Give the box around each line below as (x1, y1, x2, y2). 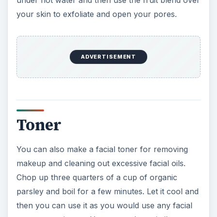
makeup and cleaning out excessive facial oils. (16, 158, 186, 169)
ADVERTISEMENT (80, 53, 137, 61)
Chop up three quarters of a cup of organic (16, 172, 177, 183)
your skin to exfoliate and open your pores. (16, 9, 177, 19)
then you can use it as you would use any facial (16, 201, 192, 211)
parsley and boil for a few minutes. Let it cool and (16, 186, 199, 197)
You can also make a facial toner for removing (16, 144, 188, 155)
